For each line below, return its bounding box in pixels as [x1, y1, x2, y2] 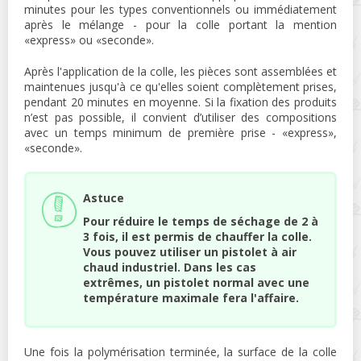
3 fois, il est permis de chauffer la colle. [83, 229, 312, 245]
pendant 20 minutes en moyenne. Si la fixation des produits [24, 94, 337, 110]
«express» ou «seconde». [24, 32, 154, 48]
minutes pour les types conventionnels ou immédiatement [24, 2, 337, 18]
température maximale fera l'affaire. [83, 290, 299, 306]
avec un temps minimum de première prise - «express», [24, 125, 337, 141]
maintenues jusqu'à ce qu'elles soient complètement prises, [24, 79, 337, 95]
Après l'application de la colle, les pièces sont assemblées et [24, 64, 337, 80]
